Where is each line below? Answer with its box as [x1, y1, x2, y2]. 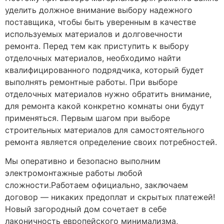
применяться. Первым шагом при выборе [5, 112, 170, 123]
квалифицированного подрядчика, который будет [5, 64, 204, 75]
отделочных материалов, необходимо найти [5, 52, 181, 63]
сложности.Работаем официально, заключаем [5, 179, 188, 190]
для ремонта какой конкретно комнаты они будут [5, 100, 204, 111]
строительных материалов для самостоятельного [5, 124, 204, 135]
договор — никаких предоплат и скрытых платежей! [5, 191, 215, 202]
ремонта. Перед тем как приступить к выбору [5, 40, 189, 51]
